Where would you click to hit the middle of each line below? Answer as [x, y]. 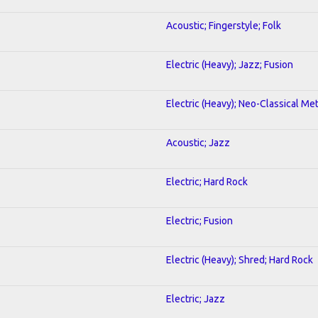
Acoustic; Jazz [198, 142]
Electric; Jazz [196, 298]
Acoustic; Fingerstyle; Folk [224, 25]
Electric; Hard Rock [207, 181]
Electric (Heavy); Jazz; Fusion [230, 64]
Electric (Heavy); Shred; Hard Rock [240, 259]
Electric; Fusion [199, 220]
